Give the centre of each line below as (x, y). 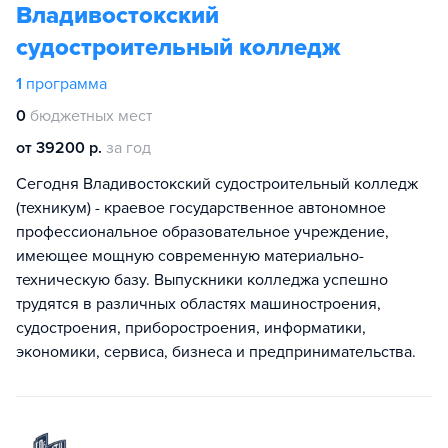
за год (128, 148)
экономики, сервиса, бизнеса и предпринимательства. (216, 352)
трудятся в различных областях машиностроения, (198, 304)
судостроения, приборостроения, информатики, (191, 328)
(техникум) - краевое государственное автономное (201, 208)
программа (66, 84)
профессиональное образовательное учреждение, (202, 232)
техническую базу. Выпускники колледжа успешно (202, 280)
